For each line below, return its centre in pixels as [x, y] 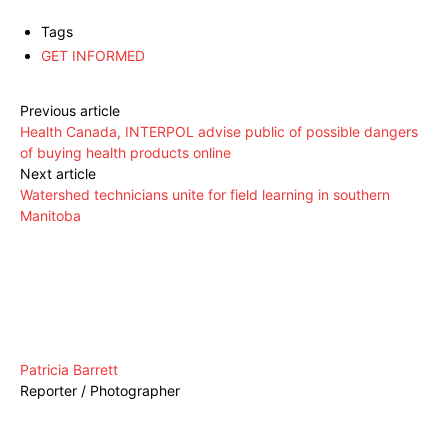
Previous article [70, 110]
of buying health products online [125, 152]
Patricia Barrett [69, 369]
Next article [58, 173]
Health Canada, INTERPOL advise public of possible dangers [219, 131]
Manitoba [50, 215]
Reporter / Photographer [100, 390]
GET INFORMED [93, 55]
